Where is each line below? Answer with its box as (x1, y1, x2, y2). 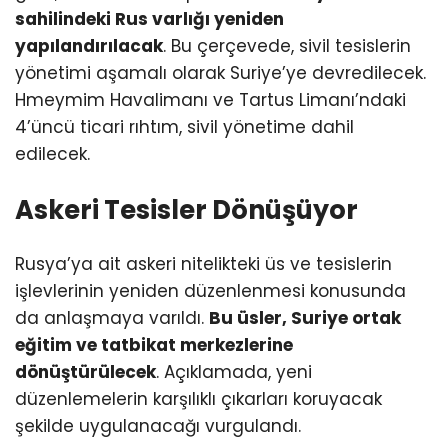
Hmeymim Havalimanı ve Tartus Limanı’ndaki (15, 87, 406, 112)
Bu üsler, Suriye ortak (209, 305, 401, 330)
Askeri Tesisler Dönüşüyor (15, 191, 358, 228)
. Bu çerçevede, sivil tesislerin (163, 33, 411, 58)
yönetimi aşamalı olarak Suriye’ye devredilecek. (15, 60, 426, 85)
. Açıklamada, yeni (156, 359, 312, 384)
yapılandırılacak (15, 33, 163, 58)
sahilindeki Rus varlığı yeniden (15, 6, 284, 31)
